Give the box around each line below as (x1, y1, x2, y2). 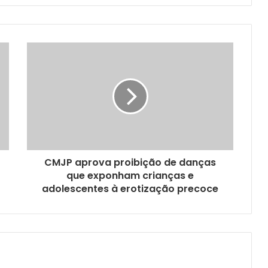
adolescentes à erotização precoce (42, 182, 218, 196)
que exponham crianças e (66, 169, 194, 183)
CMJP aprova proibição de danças (44, 156, 216, 170)
